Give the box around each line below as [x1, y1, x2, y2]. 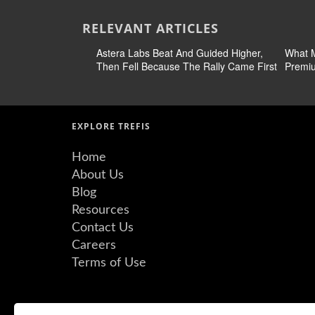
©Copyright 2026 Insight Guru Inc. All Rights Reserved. [72, 302, 281, 314]
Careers [72, 239, 116, 252]
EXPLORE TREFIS [72, 120, 150, 132]
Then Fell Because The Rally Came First [96, 59, 277, 73]
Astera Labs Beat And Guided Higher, [96, 46, 263, 60]
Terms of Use [72, 257, 146, 269]
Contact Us [72, 221, 134, 234]
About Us [72, 169, 124, 181]
